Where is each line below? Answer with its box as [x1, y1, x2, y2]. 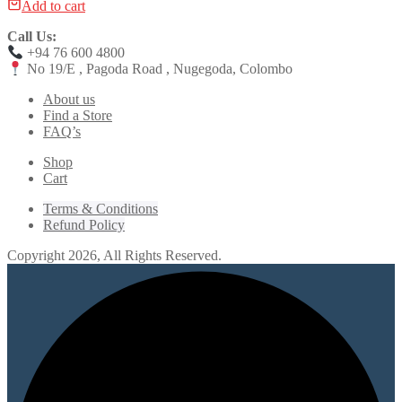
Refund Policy [43, 217, 125, 233]
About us [43, 92, 95, 108]
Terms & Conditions [43, 201, 158, 217]
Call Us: [7, 28, 57, 44]
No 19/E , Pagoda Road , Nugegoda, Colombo [23, 61, 293, 77]
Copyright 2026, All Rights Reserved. [7, 248, 222, 264]
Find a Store [43, 108, 112, 124]
